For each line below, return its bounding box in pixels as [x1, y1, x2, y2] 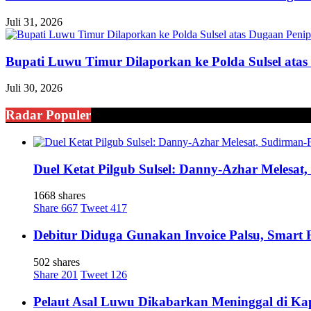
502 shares [33, 255, 80, 268]
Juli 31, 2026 [6, 16, 62, 28]
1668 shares [33, 190, 85, 202]
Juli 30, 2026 [6, 82, 62, 94]
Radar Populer [6, 108, 91, 123]
